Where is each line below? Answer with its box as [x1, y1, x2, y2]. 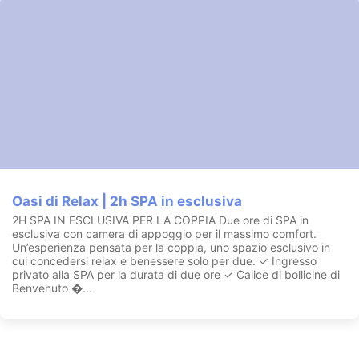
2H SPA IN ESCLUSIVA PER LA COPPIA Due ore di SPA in [12, 212, 309, 227]
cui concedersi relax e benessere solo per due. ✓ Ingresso [12, 253, 317, 268]
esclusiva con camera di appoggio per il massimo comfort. [12, 226, 317, 240]
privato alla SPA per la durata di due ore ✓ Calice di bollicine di [12, 267, 340, 281]
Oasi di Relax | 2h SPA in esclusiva [12, 192, 242, 209]
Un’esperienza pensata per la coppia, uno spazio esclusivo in [12, 240, 330, 254]
